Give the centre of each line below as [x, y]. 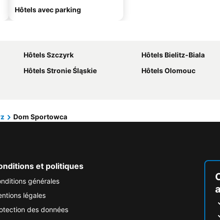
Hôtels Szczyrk [49, 55]
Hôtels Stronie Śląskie [60, 70]
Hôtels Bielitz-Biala [173, 55]
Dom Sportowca [40, 117]
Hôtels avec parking [48, 10]
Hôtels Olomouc [168, 70]
